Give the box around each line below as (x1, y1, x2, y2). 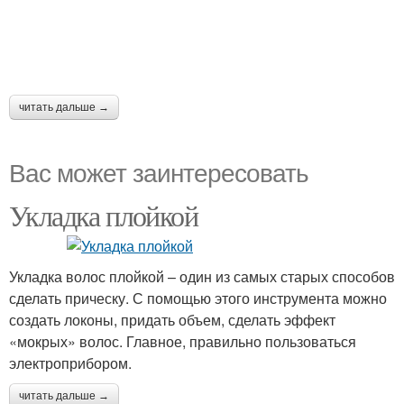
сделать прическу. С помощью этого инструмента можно (9, 288, 387, 308)
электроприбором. (9, 353, 132, 373)
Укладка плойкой (9, 196, 197, 234)
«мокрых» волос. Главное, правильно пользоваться (9, 331, 356, 352)
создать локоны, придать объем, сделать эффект (9, 309, 335, 330)
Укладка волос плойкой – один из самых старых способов (9, 266, 395, 287)
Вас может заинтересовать (9, 153, 308, 189)
